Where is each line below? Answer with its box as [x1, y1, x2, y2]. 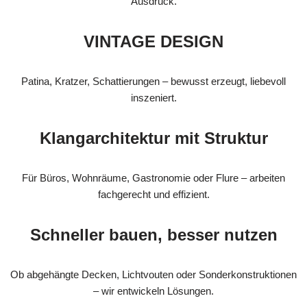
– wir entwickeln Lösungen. [93, 285, 214, 297]
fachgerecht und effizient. [97, 188, 210, 201]
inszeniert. [130, 92, 177, 104]
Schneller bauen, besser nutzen [29, 225, 278, 245]
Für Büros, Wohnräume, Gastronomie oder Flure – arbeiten [22, 172, 285, 184]
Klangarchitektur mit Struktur [39, 129, 268, 148]
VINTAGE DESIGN [84, 32, 223, 51]
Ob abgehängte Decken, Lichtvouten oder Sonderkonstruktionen [10, 269, 297, 281]
